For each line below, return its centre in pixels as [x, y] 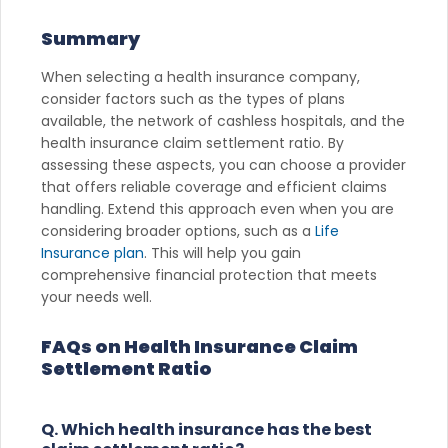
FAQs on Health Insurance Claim [199, 346]
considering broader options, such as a [178, 230]
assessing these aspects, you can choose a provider [223, 164]
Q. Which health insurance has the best [206, 429]
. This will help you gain [222, 252]
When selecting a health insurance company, [200, 76]
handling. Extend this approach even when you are [217, 208]
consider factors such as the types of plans [193, 98]
